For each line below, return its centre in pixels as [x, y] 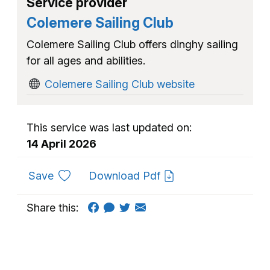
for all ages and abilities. [86, 60]
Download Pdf [126, 175]
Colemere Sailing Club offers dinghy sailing [132, 44]
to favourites [84, 175]
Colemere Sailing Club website [120, 84]
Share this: [52, 207]
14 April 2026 [61, 143]
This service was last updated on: [109, 127]
